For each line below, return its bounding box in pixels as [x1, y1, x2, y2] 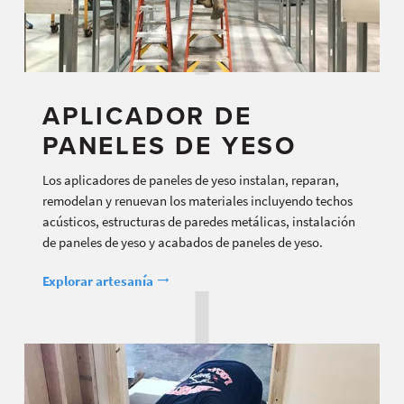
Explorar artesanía [42, 271, 156, 290]
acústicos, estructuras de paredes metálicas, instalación [42, 211, 355, 231]
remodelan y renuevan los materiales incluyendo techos [42, 190, 353, 210]
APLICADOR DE [42, 101, 252, 133]
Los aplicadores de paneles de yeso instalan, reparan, [42, 170, 339, 189]
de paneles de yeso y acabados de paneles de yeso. [42, 232, 323, 252]
